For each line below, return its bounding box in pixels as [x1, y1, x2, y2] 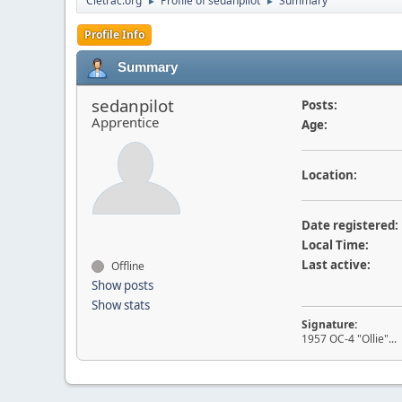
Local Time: [301, 237, 369, 253]
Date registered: [301, 217, 398, 233]
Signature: [301, 317, 357, 332]
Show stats [92, 297, 150, 313]
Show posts [92, 277, 153, 293]
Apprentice [92, 113, 159, 131]
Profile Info [84, 27, 144, 42]
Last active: [301, 257, 371, 273]
